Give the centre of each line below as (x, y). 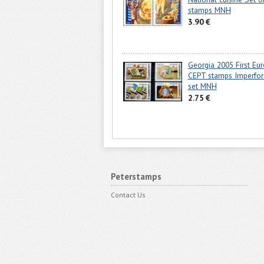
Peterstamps (136, 176)
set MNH (202, 86)
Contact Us (128, 194)
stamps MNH (209, 10)
